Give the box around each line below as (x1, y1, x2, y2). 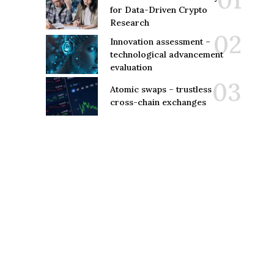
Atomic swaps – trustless (109, 84, 212, 95)
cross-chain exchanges (109, 97, 206, 108)
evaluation (109, 61, 152, 73)
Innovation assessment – (109, 35, 210, 47)
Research (109, 17, 149, 28)
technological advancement (109, 48, 223, 60)
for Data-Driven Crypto (109, 4, 207, 15)
